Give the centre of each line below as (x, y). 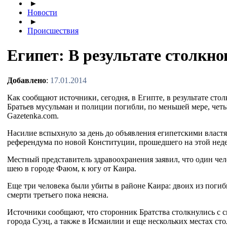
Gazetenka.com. (33, 116)
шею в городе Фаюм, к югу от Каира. (72, 168)
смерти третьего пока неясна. (58, 195)
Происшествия (53, 31)
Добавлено (27, 80)
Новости (42, 12)
